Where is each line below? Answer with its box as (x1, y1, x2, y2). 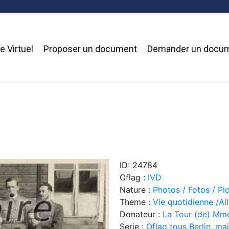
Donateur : (120, 209, 163, 219)
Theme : (120, 196, 153, 207)
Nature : (120, 184, 153, 195)
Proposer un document (43, 43, 137, 55)
